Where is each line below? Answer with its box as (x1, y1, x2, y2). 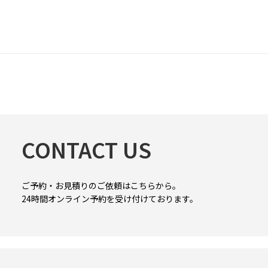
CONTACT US (22, 135, 151, 165)
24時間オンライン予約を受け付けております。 (22, 192, 198, 205)
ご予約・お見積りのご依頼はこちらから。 (22, 179, 181, 191)
